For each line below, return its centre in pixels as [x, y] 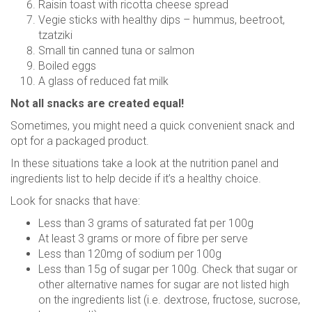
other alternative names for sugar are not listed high [164, 284]
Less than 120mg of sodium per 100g [130, 254]
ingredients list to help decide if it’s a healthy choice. [136, 179]
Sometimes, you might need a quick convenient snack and [153, 126]
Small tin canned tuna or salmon [116, 50]
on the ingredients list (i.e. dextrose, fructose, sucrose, [169, 300]
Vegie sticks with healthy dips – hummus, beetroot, [162, 20]
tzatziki [55, 35]
